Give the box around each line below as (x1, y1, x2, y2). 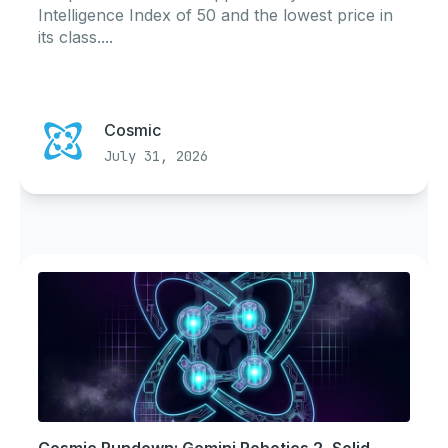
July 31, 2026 (104, 147, 208, 165)
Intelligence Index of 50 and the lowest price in (38, 5, 393, 25)
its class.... (38, 27, 113, 47)
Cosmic (104, 120, 161, 140)
